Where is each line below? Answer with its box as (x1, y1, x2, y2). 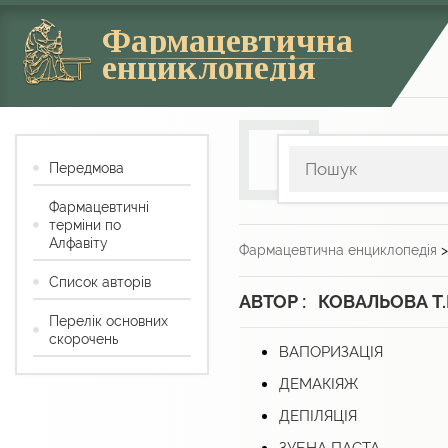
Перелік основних (49, 313, 168, 330)
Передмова (49, 160, 124, 177)
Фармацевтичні (49, 199, 149, 216)
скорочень (49, 331, 118, 348)
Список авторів (49, 274, 151, 291)
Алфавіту (49, 235, 108, 252)
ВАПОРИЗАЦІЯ (279, 343, 383, 362)
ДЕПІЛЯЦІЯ (279, 407, 357, 426)
